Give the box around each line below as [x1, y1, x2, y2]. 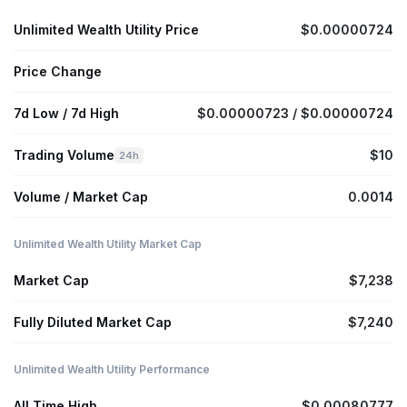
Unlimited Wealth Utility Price [14, 22, 199, 38]
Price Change [14, 64, 102, 80]
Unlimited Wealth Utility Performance [14, 362, 210, 377]
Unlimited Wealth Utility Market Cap [14, 237, 202, 252]
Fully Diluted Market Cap [14, 314, 172, 331]
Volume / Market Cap [14, 189, 148, 205]
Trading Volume [14, 147, 114, 164]
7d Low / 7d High [14, 105, 119, 122]
